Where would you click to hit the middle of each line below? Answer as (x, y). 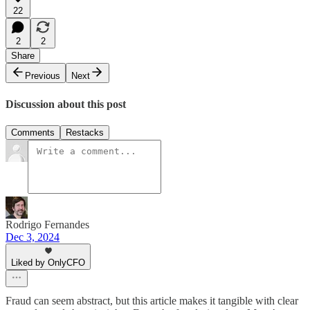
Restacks (85, 132)
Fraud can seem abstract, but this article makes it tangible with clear (152, 300)
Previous (43, 76)
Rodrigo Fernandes (47, 224)
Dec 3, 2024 (33, 237)
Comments (33, 132)
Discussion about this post (66, 104)
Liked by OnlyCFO (48, 262)
